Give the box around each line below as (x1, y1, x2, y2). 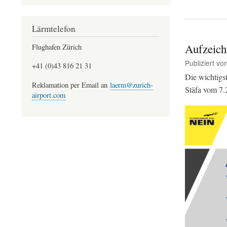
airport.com (32, 90, 65, 100)
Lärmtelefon (32, 22, 75, 34)
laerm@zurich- (110, 80, 153, 90)
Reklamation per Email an (32, 80, 110, 90)
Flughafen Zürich (32, 42, 82, 52)
